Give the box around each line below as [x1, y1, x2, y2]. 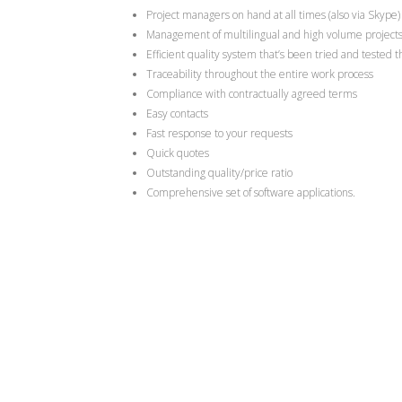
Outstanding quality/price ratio [146, 165, 293, 180]
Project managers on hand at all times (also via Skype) [146, 7, 400, 22]
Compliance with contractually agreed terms [146, 86, 357, 101]
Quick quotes [146, 145, 209, 161]
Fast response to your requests [146, 126, 293, 141]
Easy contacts [146, 106, 208, 121]
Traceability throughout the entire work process [146, 66, 373, 82]
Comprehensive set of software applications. [146, 185, 355, 200]
